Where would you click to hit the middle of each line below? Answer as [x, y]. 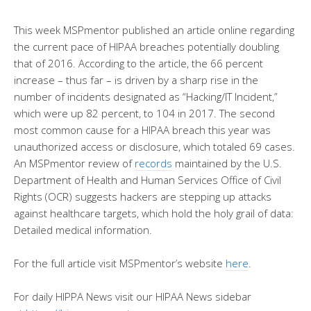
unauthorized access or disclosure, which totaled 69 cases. [154, 146]
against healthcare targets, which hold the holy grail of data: [154, 213]
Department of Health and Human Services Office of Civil [148, 180]
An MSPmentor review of [74, 163]
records [153, 163]
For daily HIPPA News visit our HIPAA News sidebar [133, 296]
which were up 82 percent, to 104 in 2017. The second [144, 113]
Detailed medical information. [83, 230]
